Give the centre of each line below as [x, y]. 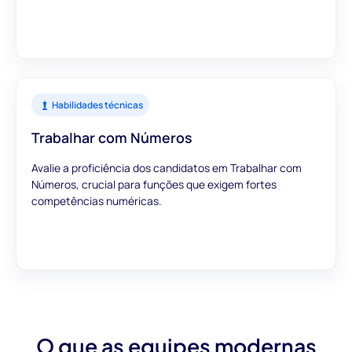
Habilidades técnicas [97, 105]
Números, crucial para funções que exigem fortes [154, 184]
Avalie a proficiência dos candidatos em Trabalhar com [167, 167]
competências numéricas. [97, 200]
